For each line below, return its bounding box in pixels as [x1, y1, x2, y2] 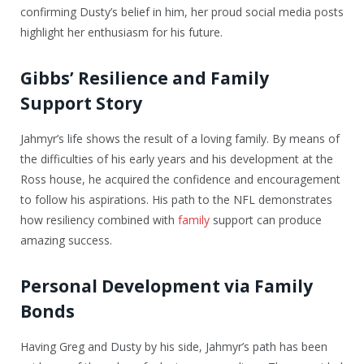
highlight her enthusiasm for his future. [20, 24, 223, 41]
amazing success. [20, 232, 112, 249]
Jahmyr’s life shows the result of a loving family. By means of [20, 131, 340, 147]
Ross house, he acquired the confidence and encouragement [20, 171, 340, 188]
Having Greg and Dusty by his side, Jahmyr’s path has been [20, 339, 327, 355]
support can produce [210, 212, 322, 228]
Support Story [20, 91, 142, 115]
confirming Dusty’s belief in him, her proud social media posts [20, 4, 344, 20]
